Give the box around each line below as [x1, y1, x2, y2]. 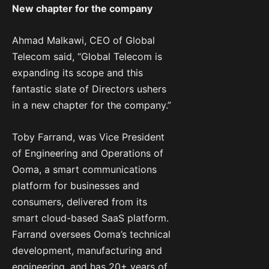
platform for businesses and [12, 180, 139, 192]
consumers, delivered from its [12, 196, 147, 208]
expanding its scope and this [12, 67, 143, 79]
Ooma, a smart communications [12, 163, 157, 176]
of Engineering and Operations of [12, 147, 163, 160]
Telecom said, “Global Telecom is [12, 50, 162, 63]
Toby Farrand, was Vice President [12, 131, 165, 144]
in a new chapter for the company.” [12, 99, 171, 112]
